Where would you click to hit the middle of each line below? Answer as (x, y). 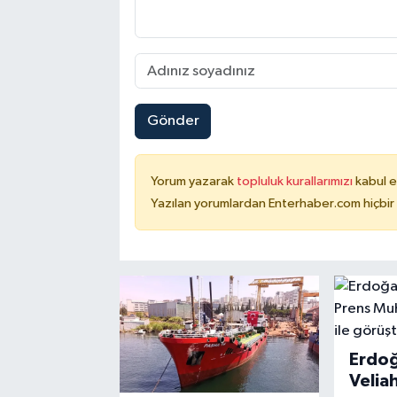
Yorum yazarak (193, 181)
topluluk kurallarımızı (296, 181)
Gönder (173, 121)
